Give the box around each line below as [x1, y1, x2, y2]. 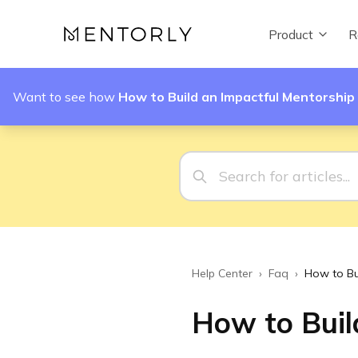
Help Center [192, 266, 253, 280]
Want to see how [13, 89, 118, 105]
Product [268, 26, 313, 42]
